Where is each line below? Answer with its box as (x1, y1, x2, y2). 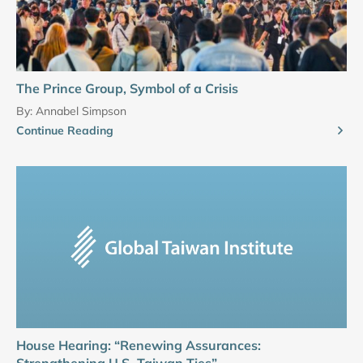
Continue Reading (16, 122, 113, 138)
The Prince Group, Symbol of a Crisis (16, 79, 238, 96)
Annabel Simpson (36, 103, 126, 118)
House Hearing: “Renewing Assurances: (16, 336, 261, 353)
